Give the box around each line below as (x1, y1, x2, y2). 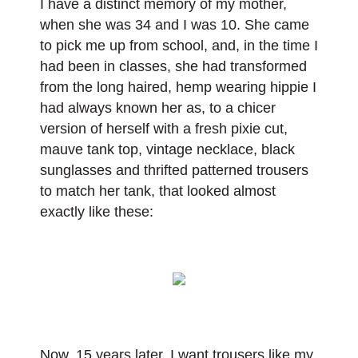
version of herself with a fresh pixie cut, (40, 121, 288, 137)
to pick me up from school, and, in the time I (40, 38, 318, 54)
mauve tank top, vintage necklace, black (40, 141, 295, 157)
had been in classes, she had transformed (40, 58, 307, 74)
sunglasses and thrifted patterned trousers (40, 162, 308, 178)
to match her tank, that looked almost (40, 183, 276, 199)
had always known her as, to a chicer (40, 100, 276, 116)
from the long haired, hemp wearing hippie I (40, 79, 316, 95)
